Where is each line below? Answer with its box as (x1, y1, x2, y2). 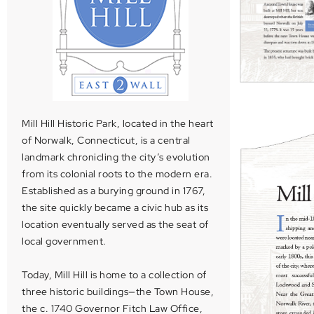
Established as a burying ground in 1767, (22, 184, 205, 197)
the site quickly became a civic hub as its (22, 201, 208, 214)
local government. (22, 235, 107, 247)
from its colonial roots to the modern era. (22, 168, 212, 180)
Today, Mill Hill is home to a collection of (22, 268, 207, 281)
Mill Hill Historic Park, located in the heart (22, 117, 214, 130)
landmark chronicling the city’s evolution (22, 151, 210, 163)
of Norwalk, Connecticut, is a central (22, 134, 191, 146)
